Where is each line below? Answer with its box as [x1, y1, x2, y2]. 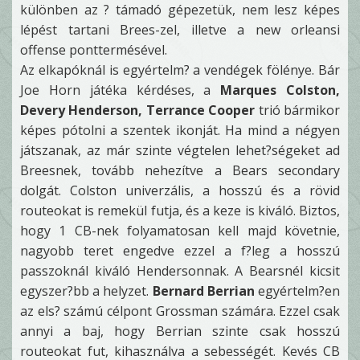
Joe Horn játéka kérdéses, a [20, 81, 221, 99]
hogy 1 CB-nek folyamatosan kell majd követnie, [20, 222, 340, 239]
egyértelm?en [254, 282, 341, 300]
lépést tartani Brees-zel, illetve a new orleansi [20, 21, 340, 39]
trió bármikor [255, 101, 341, 119]
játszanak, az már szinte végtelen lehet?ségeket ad [20, 141, 340, 159]
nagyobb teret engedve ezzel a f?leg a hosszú [20, 242, 340, 260]
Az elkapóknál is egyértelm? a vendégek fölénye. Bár [20, 61, 340, 79]
